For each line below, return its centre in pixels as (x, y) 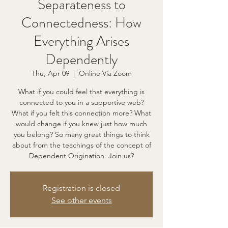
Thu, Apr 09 (50, 73)
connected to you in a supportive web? (81, 102)
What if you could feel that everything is (81, 91)
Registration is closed (81, 188)
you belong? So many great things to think (81, 134)
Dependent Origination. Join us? (81, 155)
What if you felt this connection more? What (81, 113)
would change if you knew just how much (81, 123)
